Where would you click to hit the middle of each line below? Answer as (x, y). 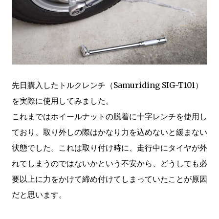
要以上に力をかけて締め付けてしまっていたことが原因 (109, 179)
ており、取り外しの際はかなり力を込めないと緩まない (109, 132)
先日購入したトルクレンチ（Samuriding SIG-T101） (107, 85)
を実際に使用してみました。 (63, 101)
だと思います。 (39, 195)
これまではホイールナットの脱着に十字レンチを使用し (109, 116)
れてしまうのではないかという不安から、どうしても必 (109, 163)
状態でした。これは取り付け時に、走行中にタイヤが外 (109, 148)
